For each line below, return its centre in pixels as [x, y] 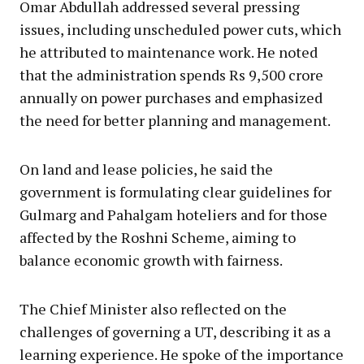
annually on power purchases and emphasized [171, 97]
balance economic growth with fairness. [151, 260]
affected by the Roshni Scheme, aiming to [158, 237]
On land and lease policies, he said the [146, 169]
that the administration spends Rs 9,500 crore [171, 74]
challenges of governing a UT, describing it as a [175, 331]
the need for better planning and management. [175, 120]
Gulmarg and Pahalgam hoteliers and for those [173, 214]
